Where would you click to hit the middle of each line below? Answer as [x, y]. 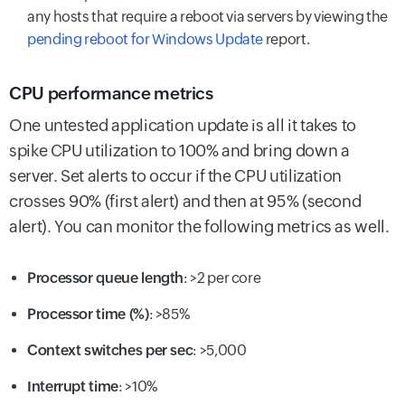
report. [287, 40]
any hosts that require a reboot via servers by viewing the [208, 17]
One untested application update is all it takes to [183, 126]
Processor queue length [106, 278]
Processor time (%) [88, 314]
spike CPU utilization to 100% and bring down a [179, 151]
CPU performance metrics [111, 94]
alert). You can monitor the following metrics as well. [199, 227]
